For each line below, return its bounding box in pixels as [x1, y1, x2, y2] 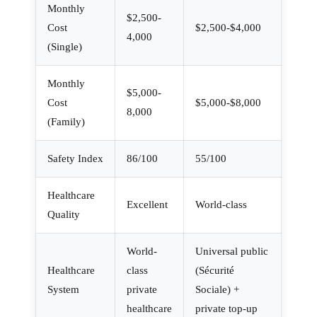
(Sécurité [195, 264, 234, 276]
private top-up [195, 302, 258, 314]
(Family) [47, 115, 85, 127]
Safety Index [47, 152, 103, 164]
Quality [47, 208, 80, 220]
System [47, 283, 79, 295]
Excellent [127, 198, 168, 210]
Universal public [195, 245, 268, 257]
